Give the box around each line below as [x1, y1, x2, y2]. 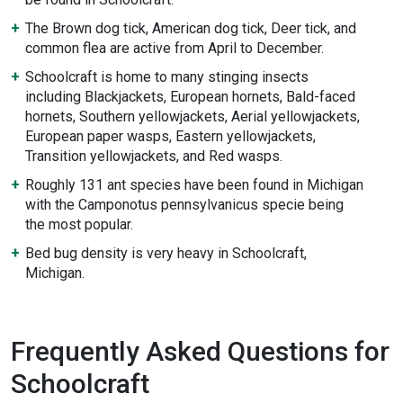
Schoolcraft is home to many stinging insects [25, 68, 309, 85]
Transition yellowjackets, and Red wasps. [25, 148, 282, 165]
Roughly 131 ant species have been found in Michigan [25, 176, 363, 193]
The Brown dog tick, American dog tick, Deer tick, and [25, 20, 356, 37]
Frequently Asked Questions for [11, 336, 390, 367]
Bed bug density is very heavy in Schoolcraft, [25, 245, 307, 262]
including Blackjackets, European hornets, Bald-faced [25, 88, 355, 105]
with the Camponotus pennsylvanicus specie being [25, 196, 344, 213]
